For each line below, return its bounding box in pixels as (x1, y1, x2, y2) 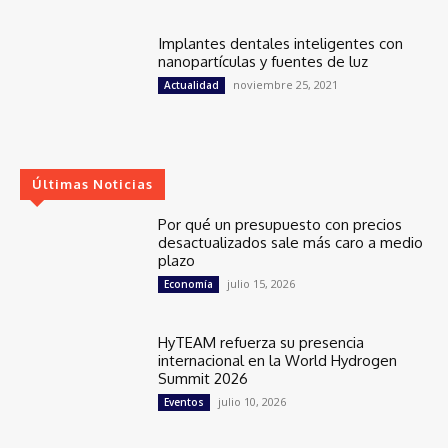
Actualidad (164, 78, 220, 93)
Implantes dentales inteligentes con (158, 34, 404, 54)
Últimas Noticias (32, 176, 153, 193)
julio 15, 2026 (227, 276, 296, 292)
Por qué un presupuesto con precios (158, 215, 403, 235)
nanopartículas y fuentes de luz (158, 52, 369, 72)
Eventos (164, 395, 205, 409)
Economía (164, 277, 214, 292)
